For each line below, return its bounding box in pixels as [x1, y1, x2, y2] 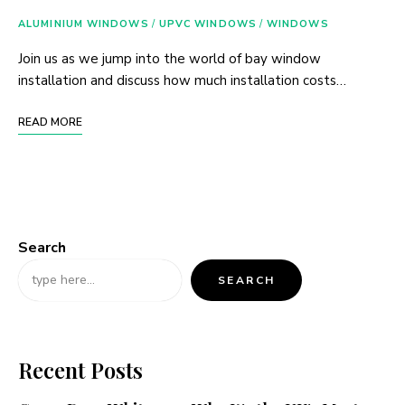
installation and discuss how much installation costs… [18, 71, 346, 89]
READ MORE [18, 114, 82, 129]
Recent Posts [18, 354, 143, 384]
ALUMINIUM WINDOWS [18, 16, 149, 31]
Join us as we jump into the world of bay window [18, 49, 321, 68]
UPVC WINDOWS [158, 16, 257, 31]
